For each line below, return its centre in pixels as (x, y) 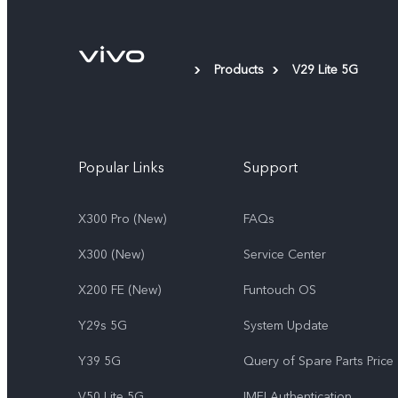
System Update (286, 325)
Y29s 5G (103, 325)
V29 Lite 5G (325, 69)
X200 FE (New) (119, 290)
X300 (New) (111, 254)
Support (271, 167)
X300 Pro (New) (122, 219)
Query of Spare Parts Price (318, 361)
